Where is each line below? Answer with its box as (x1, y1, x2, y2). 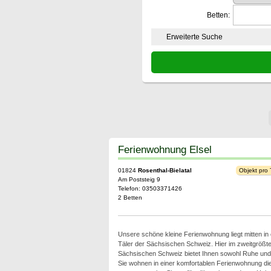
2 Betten (117, 194, 142, 201)
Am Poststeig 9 (117, 176, 160, 183)
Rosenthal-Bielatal (137, 167, 192, 174)
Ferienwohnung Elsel (117, 143, 212, 155)
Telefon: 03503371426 (117, 185, 182, 192)
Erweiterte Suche (166, 33, 223, 41)
